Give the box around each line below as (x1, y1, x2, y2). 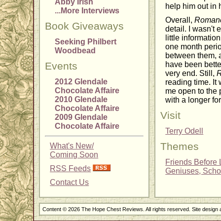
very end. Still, (165, 69, 217, 78)
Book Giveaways (45, 20, 124, 33)
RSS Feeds (50, 164, 91, 173)
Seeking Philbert (55, 37, 117, 46)
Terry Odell (165, 127, 204, 136)
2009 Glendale (55, 113, 108, 122)
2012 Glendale (55, 77, 108, 86)
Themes (160, 141, 199, 153)
